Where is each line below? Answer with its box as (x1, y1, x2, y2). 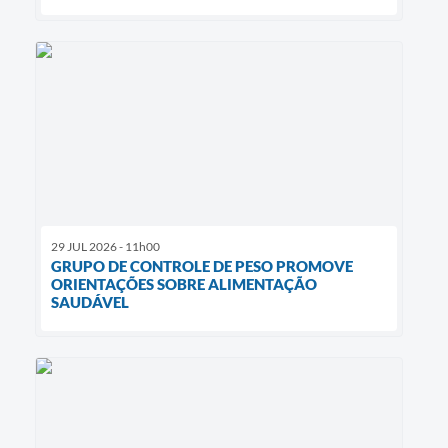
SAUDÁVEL (51, 292, 129, 311)
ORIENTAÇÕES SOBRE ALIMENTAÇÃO (51, 274, 317, 293)
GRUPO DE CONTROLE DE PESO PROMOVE (51, 256, 353, 275)
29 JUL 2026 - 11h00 (51, 238, 160, 254)
